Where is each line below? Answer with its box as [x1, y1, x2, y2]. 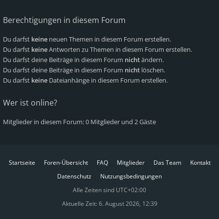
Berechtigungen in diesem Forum [3, 15, 126, 25]
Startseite [8, 158, 35, 167]
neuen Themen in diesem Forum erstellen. [47, 35, 171, 44]
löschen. [140, 66, 165, 74]
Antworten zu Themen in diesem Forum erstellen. [47, 45, 192, 54]
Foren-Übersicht [44, 158, 88, 167]
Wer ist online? [3, 97, 57, 108]
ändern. [140, 55, 164, 64]
